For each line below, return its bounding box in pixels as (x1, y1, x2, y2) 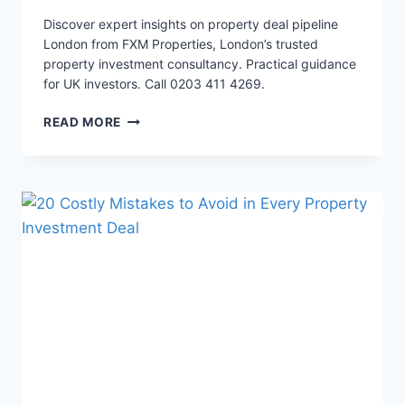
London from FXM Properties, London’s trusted (43, 36, 318, 52)
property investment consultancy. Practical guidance (43, 56, 356, 72)
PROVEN (120, 129, 175, 145)
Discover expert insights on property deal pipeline (43, 16, 338, 33)
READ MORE (43, 115, 122, 130)
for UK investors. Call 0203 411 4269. (43, 76, 265, 92)
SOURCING (120, 148, 192, 164)
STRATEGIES (120, 167, 202, 183)
